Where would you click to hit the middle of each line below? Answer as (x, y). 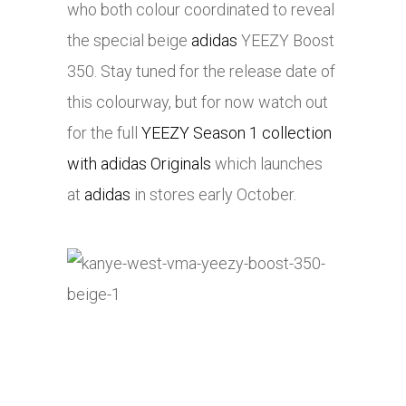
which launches (267, 164)
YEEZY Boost (286, 41)
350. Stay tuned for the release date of (201, 72)
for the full (104, 133)
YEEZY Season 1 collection (237, 133)
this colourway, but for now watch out (198, 102)
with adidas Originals (139, 164)
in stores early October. (213, 195)
